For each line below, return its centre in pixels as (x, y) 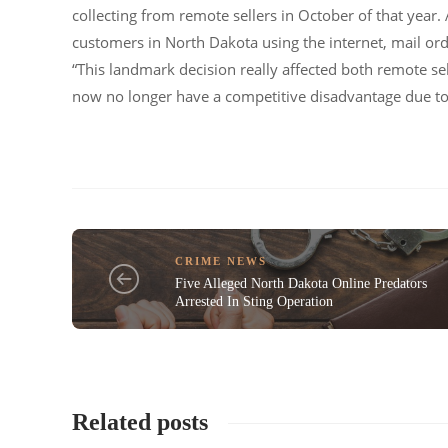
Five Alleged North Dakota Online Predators (301, 283)
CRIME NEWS (221, 260)
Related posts (140, 422)
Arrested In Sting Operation (254, 301)
